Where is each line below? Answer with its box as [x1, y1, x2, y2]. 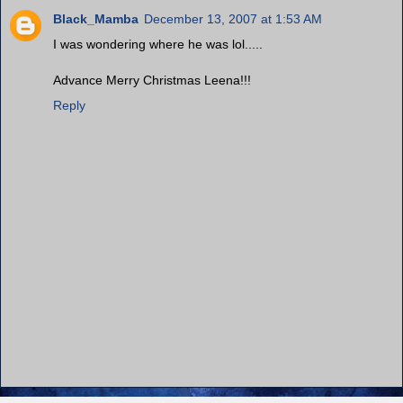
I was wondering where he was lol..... [53, 37, 263, 52]
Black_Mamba [53, 12, 139, 27]
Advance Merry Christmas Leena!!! [53, 73, 251, 88]
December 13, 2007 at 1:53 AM [144, 12, 322, 27]
